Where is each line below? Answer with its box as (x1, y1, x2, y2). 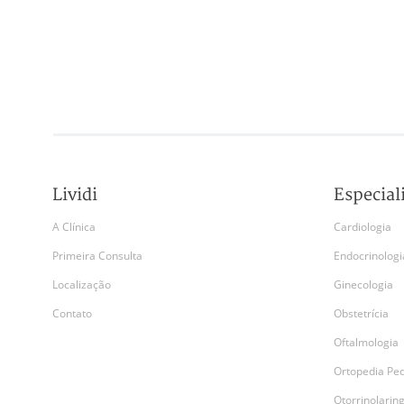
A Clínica (52, 219, 96, 234)
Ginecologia (334, 277, 393, 292)
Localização (52, 277, 111, 292)
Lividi (52, 185, 97, 206)
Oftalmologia (334, 335, 399, 350)
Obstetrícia (334, 306, 389, 321)
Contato (52, 306, 92, 321)
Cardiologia (334, 219, 391, 234)
